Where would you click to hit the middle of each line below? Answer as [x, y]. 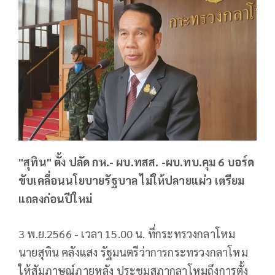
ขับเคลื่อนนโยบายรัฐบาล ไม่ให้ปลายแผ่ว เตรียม [132, 180]
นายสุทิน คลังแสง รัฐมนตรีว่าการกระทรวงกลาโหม [133, 252]
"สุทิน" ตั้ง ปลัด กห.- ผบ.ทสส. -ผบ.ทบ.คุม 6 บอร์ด [137, 162]
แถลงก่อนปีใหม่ [55, 199]
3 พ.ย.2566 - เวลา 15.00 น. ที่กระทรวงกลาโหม [127, 234]
